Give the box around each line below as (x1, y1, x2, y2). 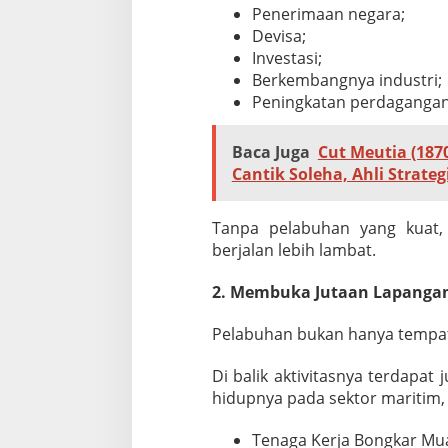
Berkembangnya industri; (251, 69, 442, 92)
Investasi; (251, 47, 322, 70)
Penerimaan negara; (251, 3, 405, 26)
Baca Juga (231, 140, 310, 163)
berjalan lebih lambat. (211, 238, 376, 261)
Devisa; (251, 25, 306, 48)
